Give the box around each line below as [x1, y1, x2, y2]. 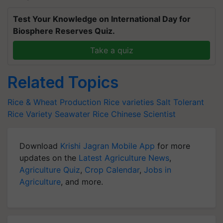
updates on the [19, 152, 79, 163]
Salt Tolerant [156, 97, 204, 107]
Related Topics [7, 72, 118, 92]
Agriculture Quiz [19, 164, 80, 175]
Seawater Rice [55, 109, 109, 119]
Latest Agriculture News [79, 152, 169, 163]
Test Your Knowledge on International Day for [13, 13, 191, 24]
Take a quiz [90, 45, 133, 55]
